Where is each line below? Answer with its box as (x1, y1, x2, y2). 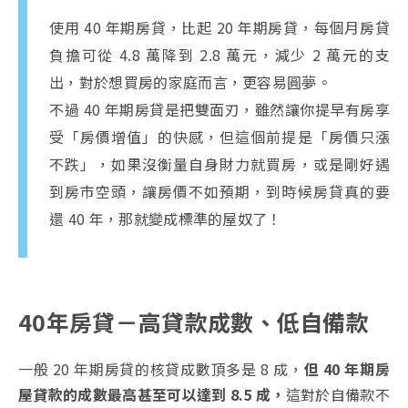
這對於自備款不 (285, 382, 390, 405)
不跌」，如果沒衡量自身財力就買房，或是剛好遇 (49, 152, 390, 175)
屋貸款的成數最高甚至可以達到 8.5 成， (18, 382, 286, 405)
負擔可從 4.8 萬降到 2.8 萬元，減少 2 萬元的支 (49, 43, 390, 66)
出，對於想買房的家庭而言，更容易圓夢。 (49, 70, 332, 93)
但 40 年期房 (303, 357, 390, 380)
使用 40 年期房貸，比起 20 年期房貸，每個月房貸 (49, 15, 390, 38)
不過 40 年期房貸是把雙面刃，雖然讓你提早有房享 (49, 97, 390, 120)
